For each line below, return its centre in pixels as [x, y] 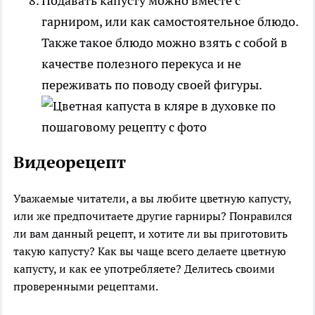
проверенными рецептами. [86, 286]
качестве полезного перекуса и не [141, 63]
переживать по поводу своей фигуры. [152, 84]
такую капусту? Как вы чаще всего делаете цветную [150, 251]
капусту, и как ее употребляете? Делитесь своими [144, 268]
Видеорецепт [70, 162]
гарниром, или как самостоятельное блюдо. [170, 21]
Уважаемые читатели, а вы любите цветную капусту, [152, 198]
